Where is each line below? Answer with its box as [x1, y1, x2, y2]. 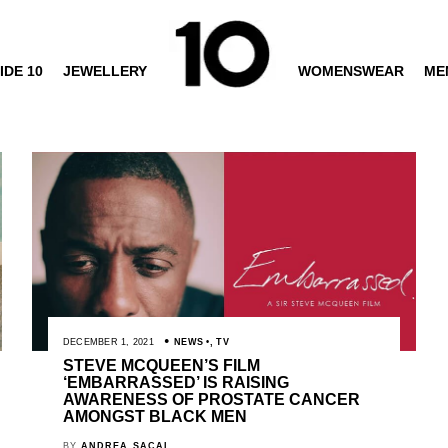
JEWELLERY [62, 63, 147, 79]
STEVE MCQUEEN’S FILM [62, 356, 260, 374]
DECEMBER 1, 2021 [62, 336, 155, 347]
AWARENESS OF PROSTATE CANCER [62, 390, 360, 408]
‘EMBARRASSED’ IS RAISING [62, 373, 289, 391]
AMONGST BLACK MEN [62, 407, 247, 425]
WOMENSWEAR [298, 63, 405, 79]
